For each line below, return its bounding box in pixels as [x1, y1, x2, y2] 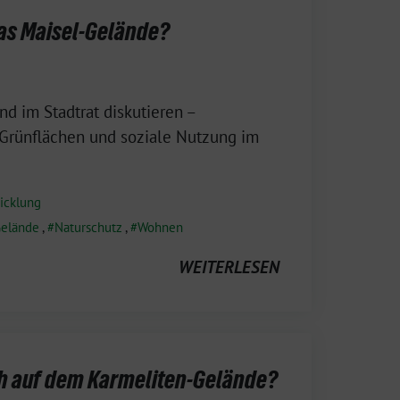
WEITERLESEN [179, 255, 279, 278]
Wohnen [137, 218, 183, 236]
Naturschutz [54, 218, 122, 236]
